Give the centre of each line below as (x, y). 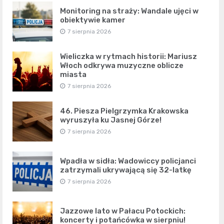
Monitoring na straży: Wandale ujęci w (129, 11)
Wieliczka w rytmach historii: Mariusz (128, 57)
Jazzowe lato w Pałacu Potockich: (123, 211)
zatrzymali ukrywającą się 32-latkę (126, 170)
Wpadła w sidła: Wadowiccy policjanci (128, 161)
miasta (73, 75)
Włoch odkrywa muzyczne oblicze (122, 66)
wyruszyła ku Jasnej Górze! (111, 120)
